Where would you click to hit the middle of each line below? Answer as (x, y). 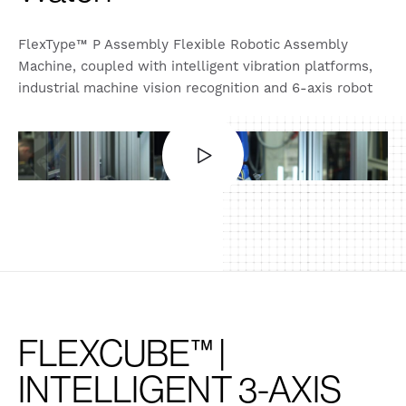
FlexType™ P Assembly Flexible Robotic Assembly (183, 44)
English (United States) (226, 155)
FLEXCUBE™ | (122, 353)
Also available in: (76, 155)
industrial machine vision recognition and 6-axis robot (195, 88)
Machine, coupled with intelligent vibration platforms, (195, 66)
